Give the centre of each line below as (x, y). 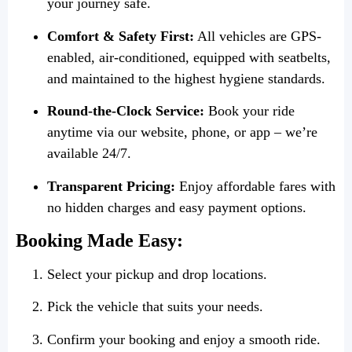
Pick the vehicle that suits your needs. (155, 307)
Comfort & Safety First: (121, 36)
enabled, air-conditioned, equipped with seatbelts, (189, 57)
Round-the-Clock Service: (126, 111)
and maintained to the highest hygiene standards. (186, 78)
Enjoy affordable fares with (255, 186)
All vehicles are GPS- (258, 36)
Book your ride (249, 111)
